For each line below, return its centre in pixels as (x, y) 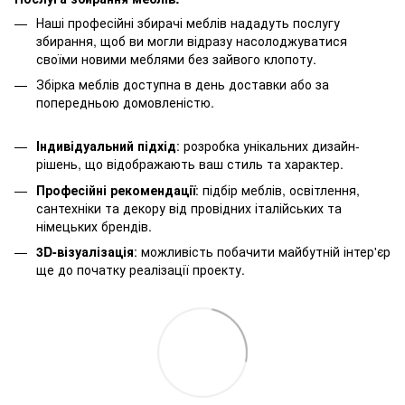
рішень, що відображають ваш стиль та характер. (190, 164)
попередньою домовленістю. (125, 103)
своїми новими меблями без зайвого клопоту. (176, 58)
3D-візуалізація (85, 252)
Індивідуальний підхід (106, 146)
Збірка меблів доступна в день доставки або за (183, 85)
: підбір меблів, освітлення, (278, 189)
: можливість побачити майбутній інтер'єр (262, 252)
